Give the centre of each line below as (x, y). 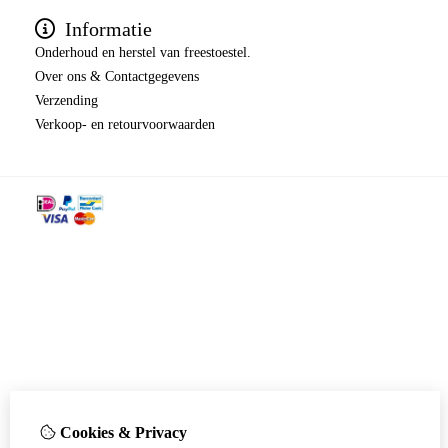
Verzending (66, 101)
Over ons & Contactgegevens (117, 77)
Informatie (106, 29)
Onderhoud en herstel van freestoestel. (143, 53)
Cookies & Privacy (121, 432)
